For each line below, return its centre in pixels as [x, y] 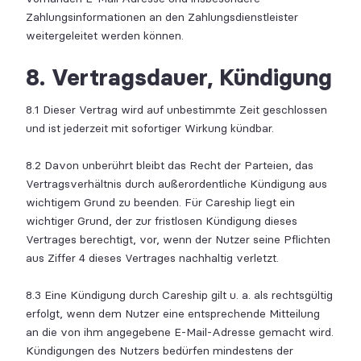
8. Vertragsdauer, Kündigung [179, 77]
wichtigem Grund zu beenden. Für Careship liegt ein [160, 203]
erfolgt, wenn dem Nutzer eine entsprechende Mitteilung [173, 314]
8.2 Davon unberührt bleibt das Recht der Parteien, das [170, 166]
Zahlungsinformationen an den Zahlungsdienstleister [162, 17]
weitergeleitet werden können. [105, 35]
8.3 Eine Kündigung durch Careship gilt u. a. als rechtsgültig [179, 295]
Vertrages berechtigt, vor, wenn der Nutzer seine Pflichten [178, 240]
